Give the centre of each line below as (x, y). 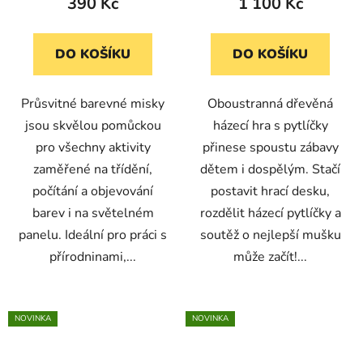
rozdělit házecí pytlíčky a (270, 213)
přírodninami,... (93, 256)
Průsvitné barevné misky (93, 103)
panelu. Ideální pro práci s (93, 235)
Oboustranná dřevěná (270, 103)
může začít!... (270, 256)
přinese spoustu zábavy (270, 147)
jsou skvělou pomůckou (93, 125)
